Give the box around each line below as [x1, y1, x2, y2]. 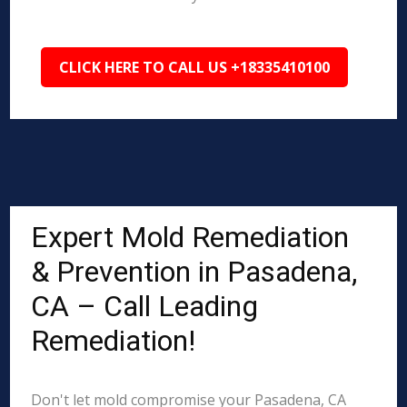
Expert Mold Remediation [31, 220, 350, 254]
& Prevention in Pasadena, [31, 254, 358, 289]
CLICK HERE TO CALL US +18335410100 [59, 57, 331, 77]
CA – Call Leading [31, 289, 259, 323]
